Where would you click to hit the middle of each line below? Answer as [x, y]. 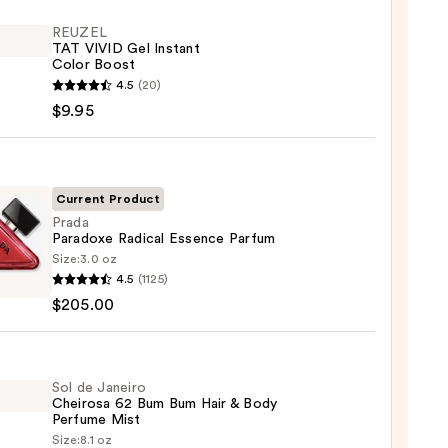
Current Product [108, 199]
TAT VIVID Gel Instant [125, 49]
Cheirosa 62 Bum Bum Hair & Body [164, 404]
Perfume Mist [96, 420]
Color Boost [93, 65]
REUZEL [79, 33]
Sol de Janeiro [99, 388]
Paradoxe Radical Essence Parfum [163, 239]
